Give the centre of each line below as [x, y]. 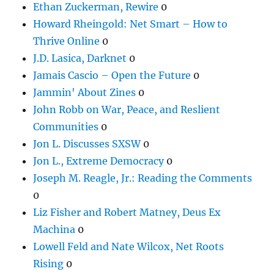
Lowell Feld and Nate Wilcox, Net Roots [129, 246]
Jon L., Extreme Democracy [99, 161]
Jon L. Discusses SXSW [87, 143]
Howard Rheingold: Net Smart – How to [131, 24]
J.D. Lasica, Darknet [80, 58]
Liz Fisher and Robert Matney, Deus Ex [127, 212]
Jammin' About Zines [85, 92]
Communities [66, 126]
